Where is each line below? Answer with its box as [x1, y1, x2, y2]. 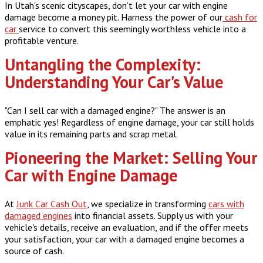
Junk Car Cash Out [16, 198, 87, 210]
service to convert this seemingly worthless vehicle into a [19, 22, 246, 35]
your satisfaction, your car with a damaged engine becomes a [5, 233, 244, 245]
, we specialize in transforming [87, 198, 208, 210]
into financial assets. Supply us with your [72, 210, 233, 222]
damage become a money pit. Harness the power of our [5, 11, 222, 23]
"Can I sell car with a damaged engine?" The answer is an [5, 104, 225, 116]
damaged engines [5, 210, 72, 222]
